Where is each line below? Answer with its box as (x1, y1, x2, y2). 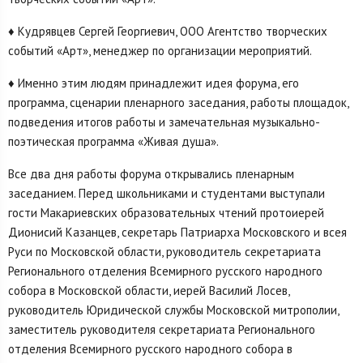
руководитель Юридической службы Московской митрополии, (8, 302, 339, 318)
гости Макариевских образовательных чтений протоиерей (8, 205, 324, 221)
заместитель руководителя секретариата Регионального (8, 322, 315, 338)
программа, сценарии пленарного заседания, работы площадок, (8, 95, 348, 111)
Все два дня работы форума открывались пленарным (8, 166, 294, 182)
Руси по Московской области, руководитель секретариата (8, 244, 321, 260)
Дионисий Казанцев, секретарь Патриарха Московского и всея (8, 224, 347, 241)
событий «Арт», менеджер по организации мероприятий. (8, 43, 312, 59)
